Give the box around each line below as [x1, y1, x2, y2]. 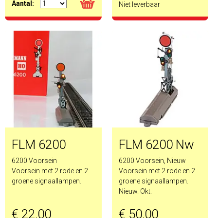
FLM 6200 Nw [118, 137, 194, 152]
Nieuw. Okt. [118, 187, 152, 195]
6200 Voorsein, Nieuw [118, 156, 186, 164]
